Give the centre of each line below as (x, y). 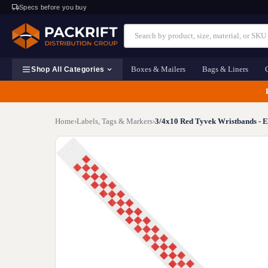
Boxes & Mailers (158, 69)
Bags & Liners (225, 69)
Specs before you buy (53, 7)
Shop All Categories (68, 69)
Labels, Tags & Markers (115, 121)
